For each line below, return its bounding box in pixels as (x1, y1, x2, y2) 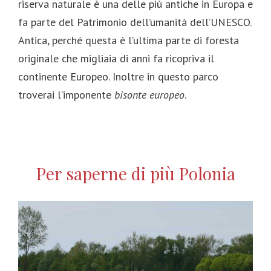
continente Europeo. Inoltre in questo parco (18, 69, 218, 83)
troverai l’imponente (18, 87, 114, 102)
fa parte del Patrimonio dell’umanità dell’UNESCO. (18, 15, 251, 29)
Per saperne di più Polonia (36, 162, 235, 184)
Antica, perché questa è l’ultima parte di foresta (18, 33, 239, 47)
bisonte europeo (114, 87, 184, 102)
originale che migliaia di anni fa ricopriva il (18, 51, 214, 65)
